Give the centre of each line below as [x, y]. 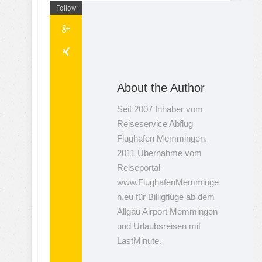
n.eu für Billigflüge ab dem [166, 197]
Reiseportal [139, 168]
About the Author [161, 88]
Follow [66, 8]
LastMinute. [139, 241]
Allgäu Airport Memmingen [167, 211]
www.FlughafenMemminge [168, 182]
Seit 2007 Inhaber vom [160, 109]
